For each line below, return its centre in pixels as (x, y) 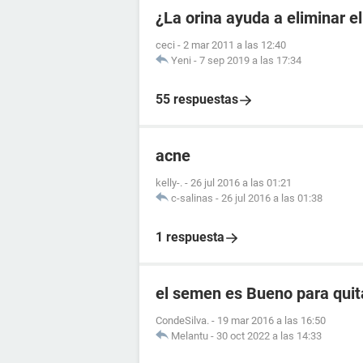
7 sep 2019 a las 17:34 (250, 60)
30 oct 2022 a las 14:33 (269, 336)
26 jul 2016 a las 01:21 (241, 183)
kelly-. (169, 183)
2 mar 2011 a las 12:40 (235, 45)
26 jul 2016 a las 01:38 (272, 198)
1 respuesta (190, 237)
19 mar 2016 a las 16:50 (271, 320)
